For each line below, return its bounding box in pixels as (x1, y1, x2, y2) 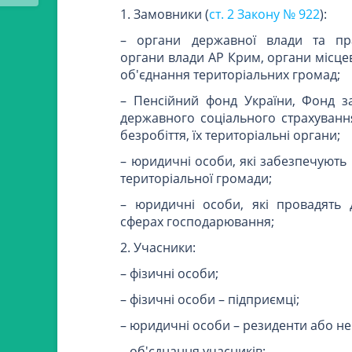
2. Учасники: (120, 239, 196, 256)
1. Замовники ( (120, 5, 210, 23)
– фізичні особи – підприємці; (120, 291, 300, 308)
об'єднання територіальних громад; (120, 66, 341, 83)
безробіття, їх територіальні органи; (120, 126, 341, 144)
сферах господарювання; (120, 213, 275, 230)
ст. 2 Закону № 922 (209, 5, 321, 23)
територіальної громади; (120, 170, 273, 187)
